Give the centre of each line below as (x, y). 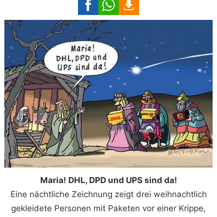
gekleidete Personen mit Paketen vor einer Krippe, (108, 208)
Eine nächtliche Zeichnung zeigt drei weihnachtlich (108, 194)
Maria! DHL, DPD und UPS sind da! (108, 180)
